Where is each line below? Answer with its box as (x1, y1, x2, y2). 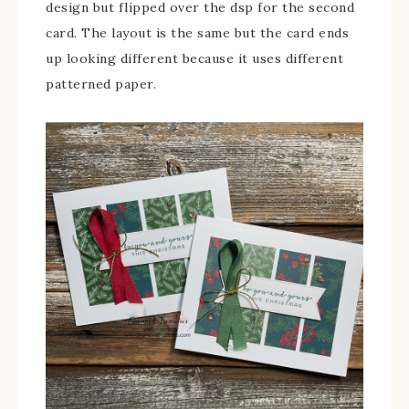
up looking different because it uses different (46, 49, 343, 67)
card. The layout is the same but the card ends (46, 24, 349, 41)
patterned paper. (46, 75, 156, 92)
